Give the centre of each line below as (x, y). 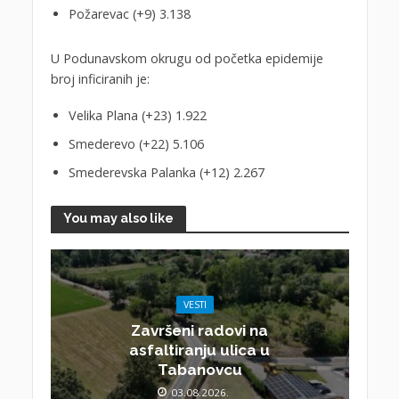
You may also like (118, 219)
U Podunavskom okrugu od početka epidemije (187, 58)
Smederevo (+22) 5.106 (136, 143)
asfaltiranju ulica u (199, 350)
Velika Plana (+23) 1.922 (137, 115)
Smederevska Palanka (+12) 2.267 (166, 172)
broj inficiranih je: (100, 78)
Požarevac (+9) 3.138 (129, 13)
